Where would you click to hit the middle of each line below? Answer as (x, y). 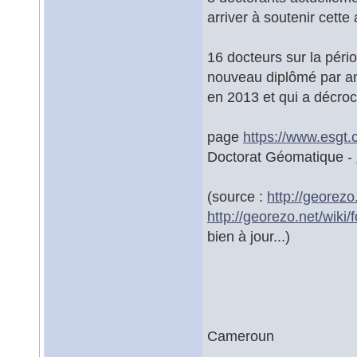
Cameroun (241, 336)
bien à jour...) (249, 236)
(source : (237, 196)
